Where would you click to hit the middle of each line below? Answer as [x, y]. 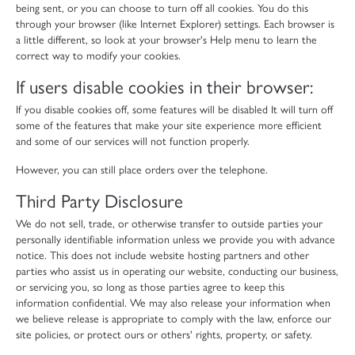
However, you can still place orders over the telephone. [142, 168]
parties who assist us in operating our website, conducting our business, [177, 270]
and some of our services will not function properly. [133, 140]
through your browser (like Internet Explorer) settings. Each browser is [175, 23]
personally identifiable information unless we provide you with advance [176, 238]
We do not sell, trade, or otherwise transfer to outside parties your [169, 222]
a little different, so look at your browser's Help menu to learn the [166, 38]
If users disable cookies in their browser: [164, 86]
